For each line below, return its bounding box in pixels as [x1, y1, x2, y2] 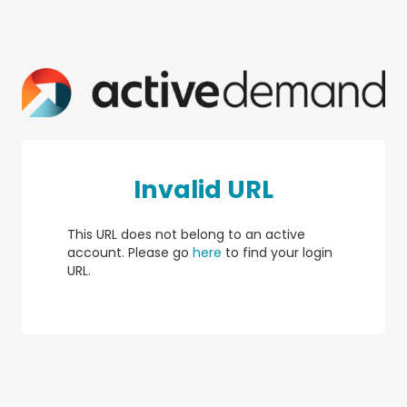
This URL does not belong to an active [67, 225, 305, 244]
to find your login [222, 243, 333, 263]
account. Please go [67, 243, 193, 263]
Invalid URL [134, 173, 273, 207]
